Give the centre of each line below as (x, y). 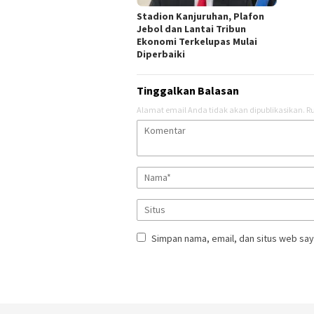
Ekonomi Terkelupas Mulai (197, 42)
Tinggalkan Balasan (188, 91)
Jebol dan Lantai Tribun (191, 29)
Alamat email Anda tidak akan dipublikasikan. (221, 110)
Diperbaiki (161, 54)
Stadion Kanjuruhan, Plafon (200, 16)
